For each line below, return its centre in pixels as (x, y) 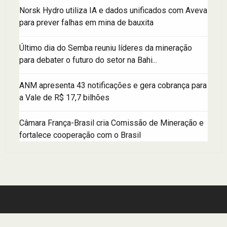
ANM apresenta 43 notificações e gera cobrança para (113, 85)
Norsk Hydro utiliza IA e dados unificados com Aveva (113, 10)
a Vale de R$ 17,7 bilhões (64, 97)
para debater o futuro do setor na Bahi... (88, 60)
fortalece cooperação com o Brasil (80, 135)
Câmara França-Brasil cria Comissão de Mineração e (111, 123)
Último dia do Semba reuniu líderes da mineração (106, 48)
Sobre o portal (29, 220)
